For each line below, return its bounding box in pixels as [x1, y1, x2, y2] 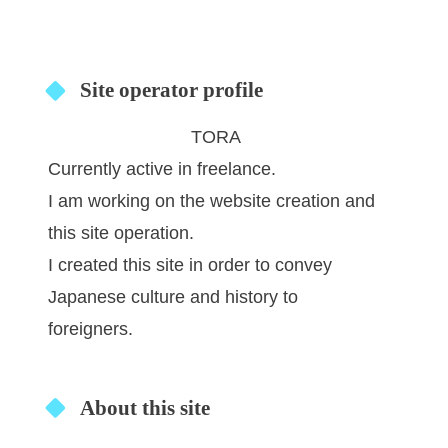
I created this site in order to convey [48, 255, 332, 276]
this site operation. [48, 223, 194, 244]
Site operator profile [79, 78, 263, 103]
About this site [79, 395, 210, 420]
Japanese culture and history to [48, 287, 298, 308]
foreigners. [48, 319, 133, 340]
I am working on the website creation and [48, 191, 375, 212]
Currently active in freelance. [48, 159, 276, 180]
